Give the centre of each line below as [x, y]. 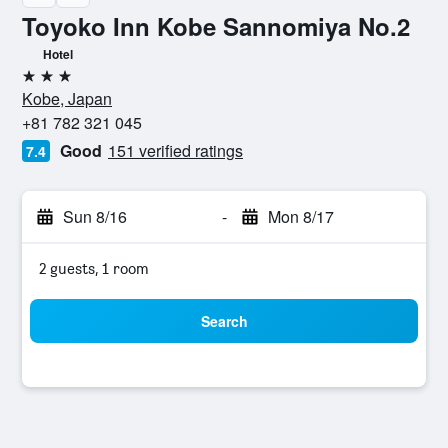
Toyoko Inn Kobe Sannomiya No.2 [216, 26]
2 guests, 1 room [94, 268]
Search [224, 321]
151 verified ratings [175, 150]
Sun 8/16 [95, 216]
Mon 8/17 [300, 216]
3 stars [44, 83]
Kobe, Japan [67, 98]
